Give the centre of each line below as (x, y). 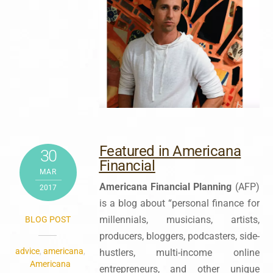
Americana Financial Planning (167, 187)
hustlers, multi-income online (179, 253)
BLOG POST (48, 220)
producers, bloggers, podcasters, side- (179, 236)
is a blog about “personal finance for (179, 204)
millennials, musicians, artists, (179, 220)
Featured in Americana (170, 151)
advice (27, 251)
